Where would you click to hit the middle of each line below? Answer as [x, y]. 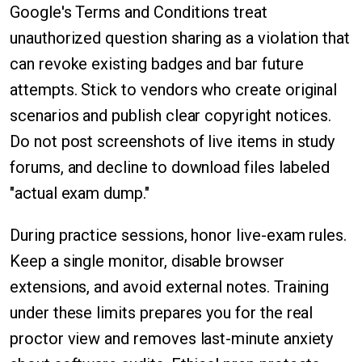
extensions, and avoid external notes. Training [170, 287]
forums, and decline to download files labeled [170, 167]
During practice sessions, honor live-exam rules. [179, 235]
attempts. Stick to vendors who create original [174, 90]
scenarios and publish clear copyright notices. [171, 116]
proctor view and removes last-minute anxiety [172, 339]
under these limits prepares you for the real [162, 313]
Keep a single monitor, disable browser [147, 261]
